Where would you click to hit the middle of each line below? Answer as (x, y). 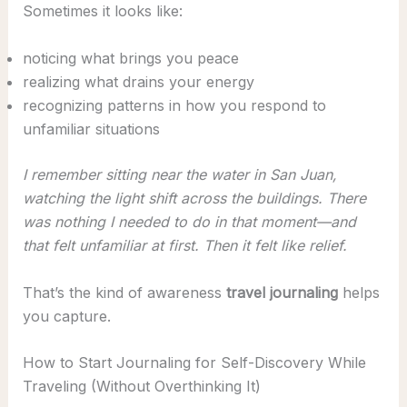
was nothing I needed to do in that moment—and (189, 221)
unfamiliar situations (91, 129)
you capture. (66, 316)
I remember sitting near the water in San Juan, (179, 174)
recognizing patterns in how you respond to (174, 105)
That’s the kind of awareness (124, 292)
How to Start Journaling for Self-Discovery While (194, 363)
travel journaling (282, 292)
